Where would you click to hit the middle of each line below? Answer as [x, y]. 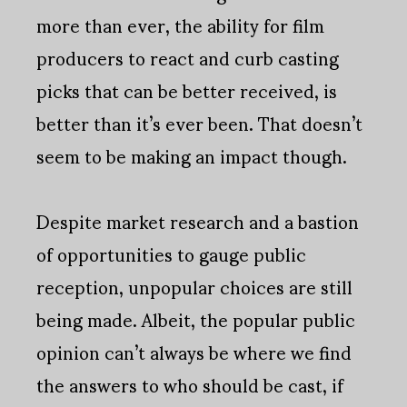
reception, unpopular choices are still [194, 287]
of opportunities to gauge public [171, 254]
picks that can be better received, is [187, 90]
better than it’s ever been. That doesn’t [199, 123]
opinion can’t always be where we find [194, 352]
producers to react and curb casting [188, 58]
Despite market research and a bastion [198, 221]
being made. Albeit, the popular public [196, 319]
